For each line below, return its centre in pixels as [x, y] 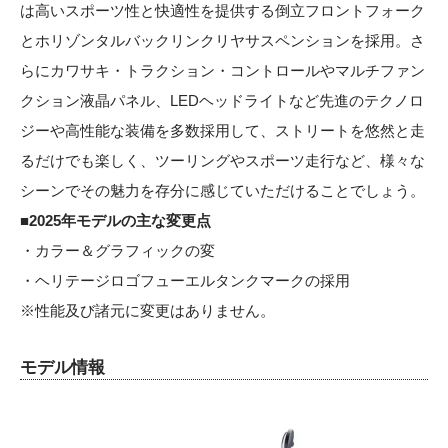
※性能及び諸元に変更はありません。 [147, 311]
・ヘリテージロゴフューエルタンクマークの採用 [185, 281]
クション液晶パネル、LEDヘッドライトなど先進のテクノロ [222, 101]
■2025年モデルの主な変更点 [115, 221]
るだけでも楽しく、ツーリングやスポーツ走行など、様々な [222, 161]
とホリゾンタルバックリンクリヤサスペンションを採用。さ [222, 41]
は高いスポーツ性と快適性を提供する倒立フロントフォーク [222, 11]
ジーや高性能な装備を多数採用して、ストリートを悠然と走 [222, 131]
